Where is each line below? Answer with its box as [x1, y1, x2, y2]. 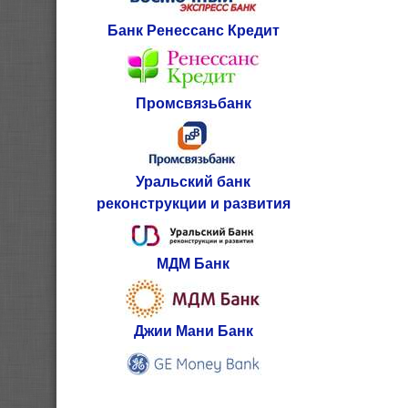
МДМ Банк [157, 252, 229, 273]
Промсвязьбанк [135, 92, 251, 113]
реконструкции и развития [96, 192, 291, 213]
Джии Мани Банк [133, 320, 253, 341]
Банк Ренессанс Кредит [107, 19, 280, 40]
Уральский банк [136, 170, 250, 191]
